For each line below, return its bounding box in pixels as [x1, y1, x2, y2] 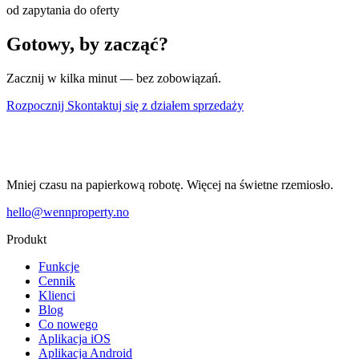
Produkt [6, 232, 46, 246]
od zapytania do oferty [6, 3, 119, 17]
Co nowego [38, 317, 98, 331]
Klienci [38, 288, 75, 302]
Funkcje [38, 259, 79, 273]
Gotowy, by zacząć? [6, 33, 168, 54]
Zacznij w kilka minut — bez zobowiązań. [6, 71, 221, 85]
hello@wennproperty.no [6, 204, 129, 219]
